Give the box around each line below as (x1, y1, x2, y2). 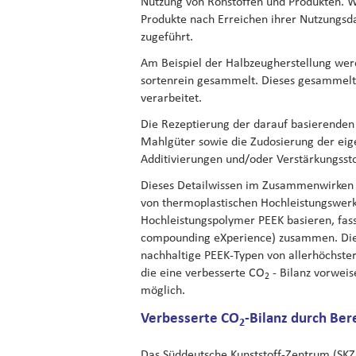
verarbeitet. (141, 88, 202, 106)
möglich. (141, 281, 185, 298)
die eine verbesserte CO (141, 263, 265, 281)
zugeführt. (141, 27, 193, 44)
